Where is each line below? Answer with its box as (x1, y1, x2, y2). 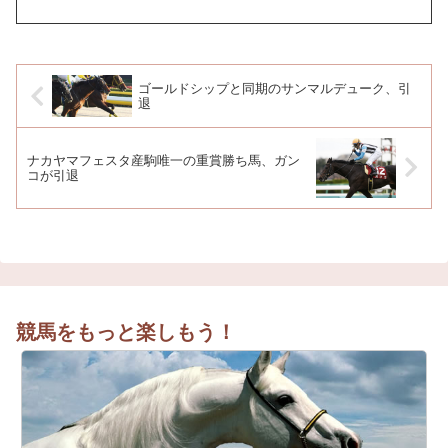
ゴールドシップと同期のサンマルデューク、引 (138, 81, 412, 97)
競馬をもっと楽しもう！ (16, 320, 236, 343)
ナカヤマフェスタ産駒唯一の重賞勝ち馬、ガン (27, 152, 300, 168)
